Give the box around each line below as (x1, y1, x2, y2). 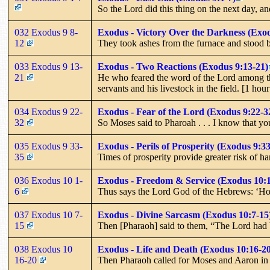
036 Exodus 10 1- (14, 175, 83, 186)
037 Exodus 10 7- (14, 209, 83, 220)
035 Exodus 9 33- (14, 140, 83, 151)
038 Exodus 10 (14, 243, 72, 254)
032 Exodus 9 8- (14, 27, 78, 37)
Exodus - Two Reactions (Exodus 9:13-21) (98, 61, 268, 72)
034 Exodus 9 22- (14, 106, 83, 117)
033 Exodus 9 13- (14, 61, 83, 72)
